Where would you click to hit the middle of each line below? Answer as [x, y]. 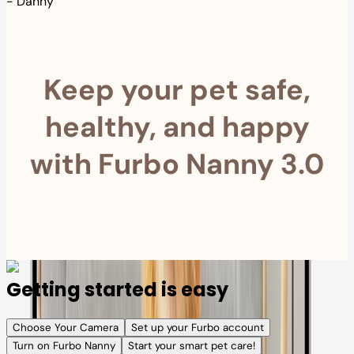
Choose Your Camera [66, 328]
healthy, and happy [177, 126]
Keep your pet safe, [177, 89]
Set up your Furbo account [198, 328]
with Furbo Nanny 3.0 [177, 164]
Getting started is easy [117, 289]
